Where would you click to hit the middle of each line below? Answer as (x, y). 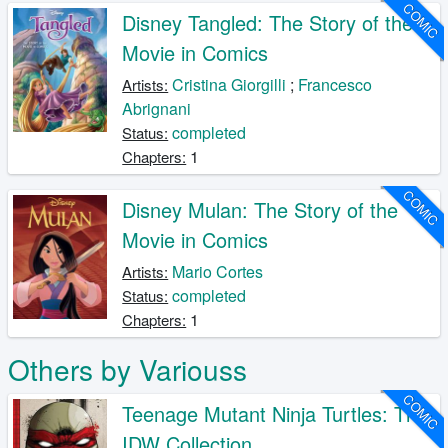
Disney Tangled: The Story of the (268, 22)
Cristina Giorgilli (229, 84)
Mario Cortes (218, 271)
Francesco (335, 84)
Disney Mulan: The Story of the (260, 209)
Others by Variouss (127, 368)
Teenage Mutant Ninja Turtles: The (275, 413)
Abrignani (157, 108)
